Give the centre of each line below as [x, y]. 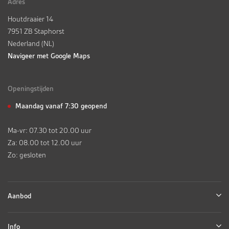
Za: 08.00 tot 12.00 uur [45, 142]
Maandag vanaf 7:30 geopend [61, 106]
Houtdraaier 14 [30, 19]
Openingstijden [31, 88]
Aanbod [19, 196]
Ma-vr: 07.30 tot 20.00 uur [50, 130]
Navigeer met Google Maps [49, 55]
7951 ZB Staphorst [36, 31]
